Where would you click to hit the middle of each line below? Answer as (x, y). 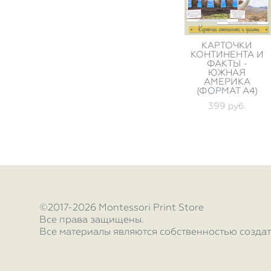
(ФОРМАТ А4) (227, 91)
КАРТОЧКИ (227, 45)
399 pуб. (227, 106)
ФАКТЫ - (227, 64)
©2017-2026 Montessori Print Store (122, 207)
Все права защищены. (92, 219)
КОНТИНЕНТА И (227, 54)
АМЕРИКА (227, 82)
